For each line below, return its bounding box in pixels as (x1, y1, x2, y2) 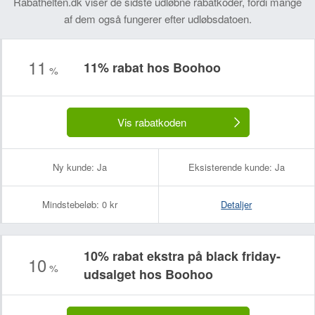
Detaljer (221, 198, 252, 211)
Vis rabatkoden (117, 115, 186, 129)
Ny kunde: (53, 160, 95, 174)
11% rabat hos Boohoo (84, 58, 221, 77)
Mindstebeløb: (42, 198, 100, 211)
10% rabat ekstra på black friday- (84, 247, 281, 265)
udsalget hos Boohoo (84, 265, 213, 283)
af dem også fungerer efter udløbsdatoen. (63, 11, 252, 26)
